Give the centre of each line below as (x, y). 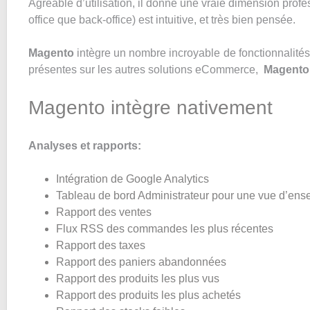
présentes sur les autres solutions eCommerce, (146, 70)
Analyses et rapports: (85, 146)
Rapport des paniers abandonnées (141, 262)
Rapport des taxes (101, 245)
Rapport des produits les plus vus (138, 279)
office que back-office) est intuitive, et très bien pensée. (163, 20)
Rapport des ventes (104, 212)
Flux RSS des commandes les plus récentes (165, 229)
